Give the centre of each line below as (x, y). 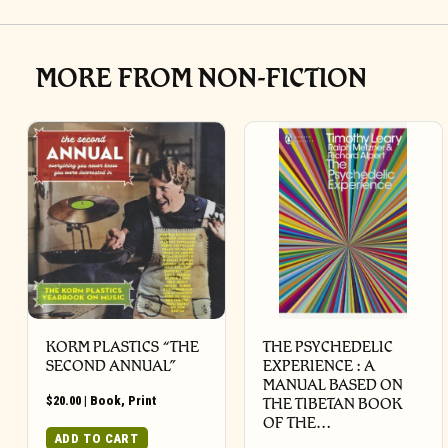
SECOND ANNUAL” (111, 365)
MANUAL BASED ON (333, 384)
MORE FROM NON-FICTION (201, 77)
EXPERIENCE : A (319, 365)
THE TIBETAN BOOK (333, 403)
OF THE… (297, 422)
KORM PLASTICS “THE (122, 346)
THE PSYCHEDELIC (328, 346)
